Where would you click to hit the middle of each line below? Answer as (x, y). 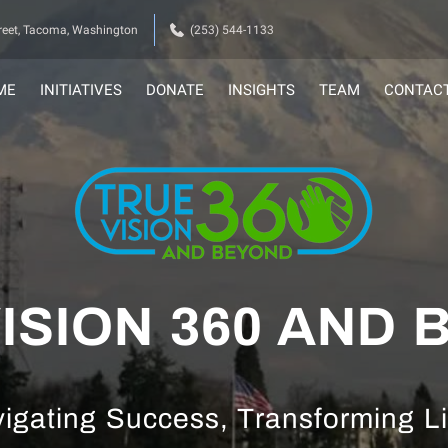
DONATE (174, 90)
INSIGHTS (261, 90)
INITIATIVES (80, 90)
